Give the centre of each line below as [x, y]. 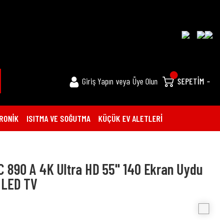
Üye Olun [145, 81]
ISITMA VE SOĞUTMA [58, 118]
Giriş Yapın [98, 81]
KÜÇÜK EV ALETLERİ [130, 118]
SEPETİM [191, 81]
